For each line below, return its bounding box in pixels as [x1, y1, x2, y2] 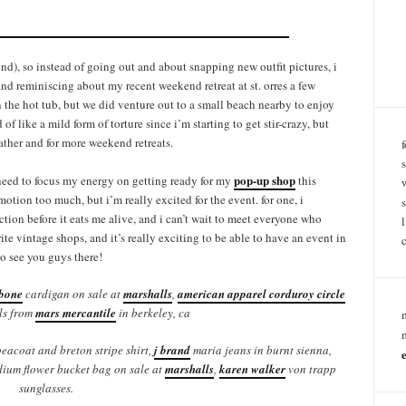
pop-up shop [234, 171, 295, 189]
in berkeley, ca [115, 304, 190, 322]
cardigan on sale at [22, 285, 123, 303]
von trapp [285, 361, 337, 378]
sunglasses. [18, 380, 73, 397]
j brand [153, 342, 190, 359]
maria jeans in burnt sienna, [189, 342, 332, 359]
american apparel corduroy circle [177, 285, 345, 303]
